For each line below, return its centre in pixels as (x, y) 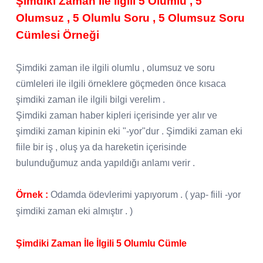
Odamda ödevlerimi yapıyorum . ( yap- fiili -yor (144, 194)
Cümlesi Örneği (58, 35)
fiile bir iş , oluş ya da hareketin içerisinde (101, 147)
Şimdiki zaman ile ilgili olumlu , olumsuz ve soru (115, 68)
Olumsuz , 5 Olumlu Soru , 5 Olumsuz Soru (130, 18)
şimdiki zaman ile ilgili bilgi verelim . (90, 99)
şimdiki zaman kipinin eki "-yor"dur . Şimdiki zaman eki (129, 131)
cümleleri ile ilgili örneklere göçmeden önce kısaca (121, 83)
